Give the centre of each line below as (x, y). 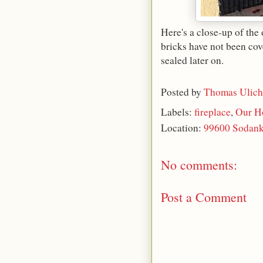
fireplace (213, 112)
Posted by (182, 92)
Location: (182, 127)
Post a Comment (204, 197)
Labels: (178, 112)
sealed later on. (192, 60)
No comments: (199, 164)
